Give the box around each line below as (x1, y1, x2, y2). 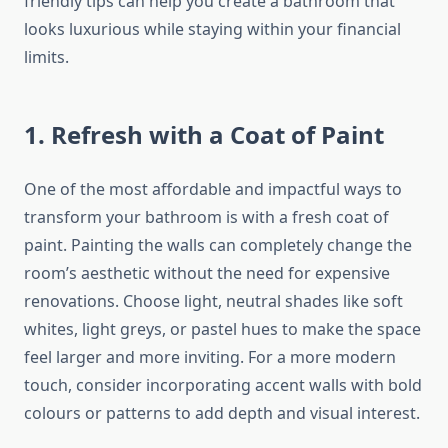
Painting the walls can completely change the (71, 234, 412, 257)
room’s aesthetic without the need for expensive (24, 262, 390, 285)
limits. (24, 46, 69, 69)
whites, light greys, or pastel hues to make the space (24, 318, 421, 341)
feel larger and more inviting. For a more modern (24, 346, 396, 369)
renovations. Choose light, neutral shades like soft (24, 290, 403, 313)
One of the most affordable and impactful (24, 178, 344, 201)
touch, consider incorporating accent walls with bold (24, 374, 422, 397)
